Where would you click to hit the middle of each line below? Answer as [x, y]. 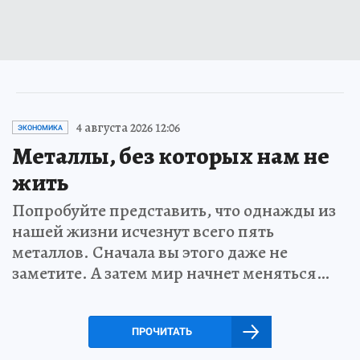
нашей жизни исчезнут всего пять [143, 231]
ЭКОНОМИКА [40, 127]
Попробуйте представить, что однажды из [174, 210]
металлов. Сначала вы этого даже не [150, 252]
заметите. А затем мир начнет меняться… [171, 273]
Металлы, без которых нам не [171, 155]
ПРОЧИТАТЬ [162, 331]
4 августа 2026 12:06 [128, 127]
